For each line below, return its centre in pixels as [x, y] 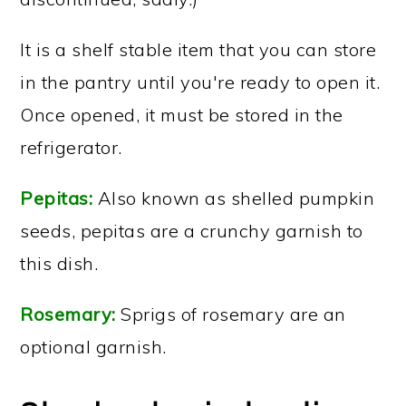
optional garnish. [93, 347]
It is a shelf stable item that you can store [198, 49]
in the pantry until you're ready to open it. [200, 82]
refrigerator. [71, 147]
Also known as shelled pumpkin [234, 198]
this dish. [59, 263]
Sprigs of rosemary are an [231, 314]
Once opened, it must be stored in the [182, 115]
